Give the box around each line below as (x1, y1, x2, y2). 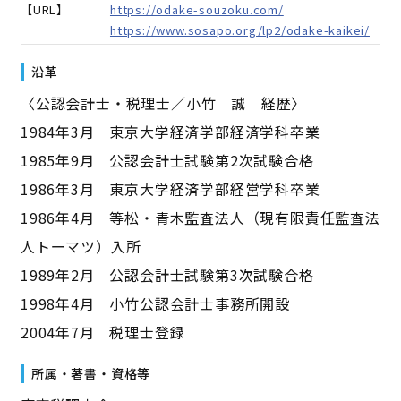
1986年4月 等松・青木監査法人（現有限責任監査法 (20, 207, 380, 228)
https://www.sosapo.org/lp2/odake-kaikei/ (109, 21, 370, 38)
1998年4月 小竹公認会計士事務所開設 (20, 293, 290, 314)
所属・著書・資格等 (30, 364, 151, 382)
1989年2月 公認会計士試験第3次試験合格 (20, 264, 314, 286)
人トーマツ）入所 (20, 235, 141, 257)
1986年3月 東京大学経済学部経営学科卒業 (20, 178, 320, 200)
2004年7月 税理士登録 (20, 321, 185, 343)
